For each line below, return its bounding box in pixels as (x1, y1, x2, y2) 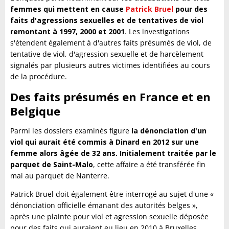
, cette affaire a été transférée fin (93, 159, 205, 169)
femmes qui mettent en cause (10, 4, 126, 14)
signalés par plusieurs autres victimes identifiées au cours (10, 60, 210, 70)
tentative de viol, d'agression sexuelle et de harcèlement (10, 49, 203, 59)
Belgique (10, 103, 60, 119)
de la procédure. (10, 72, 67, 81)
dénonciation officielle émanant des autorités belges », (10, 200, 198, 210)
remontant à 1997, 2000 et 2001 (10, 27, 125, 36)
